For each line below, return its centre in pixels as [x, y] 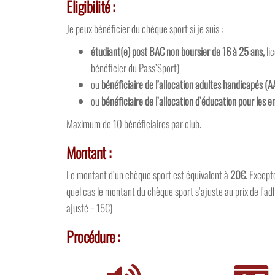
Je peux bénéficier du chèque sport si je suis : [146, 28]
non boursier [189, 51]
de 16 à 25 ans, [238, 51]
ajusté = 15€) [90, 207]
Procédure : [95, 236]
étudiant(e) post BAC [128, 51]
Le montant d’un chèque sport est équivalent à [149, 174]
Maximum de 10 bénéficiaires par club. [134, 123]
